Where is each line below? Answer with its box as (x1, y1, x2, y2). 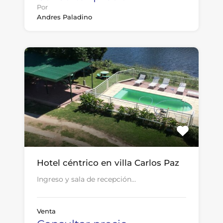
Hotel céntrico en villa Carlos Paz (37, 158, 179, 168)
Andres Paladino (37, 13, 92, 21)
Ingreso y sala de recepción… (37, 175, 136, 184)
